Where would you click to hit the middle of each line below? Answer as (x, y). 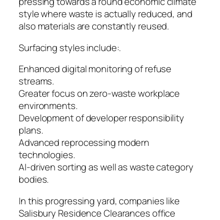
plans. (31, 130)
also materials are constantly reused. (94, 26)
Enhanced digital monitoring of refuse (95, 69)
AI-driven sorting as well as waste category (106, 167)
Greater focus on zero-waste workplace (99, 94)
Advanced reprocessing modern (84, 143)
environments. (48, 106)
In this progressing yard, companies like (99, 201)
